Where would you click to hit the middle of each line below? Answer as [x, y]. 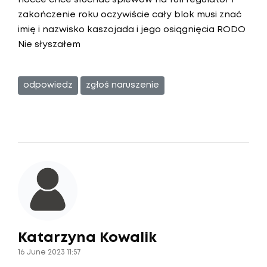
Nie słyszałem [49, 45]
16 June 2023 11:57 [49, 252]
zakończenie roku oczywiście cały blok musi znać [130, 15]
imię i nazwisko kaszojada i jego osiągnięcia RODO [132, 30]
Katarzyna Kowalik [87, 238]
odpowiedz [48, 85]
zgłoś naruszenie [122, 85]
